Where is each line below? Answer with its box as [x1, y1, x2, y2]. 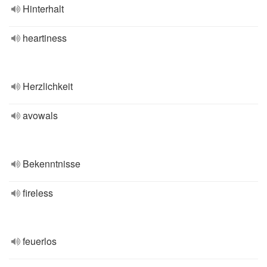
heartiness [23, 31, 67, 45]
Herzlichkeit [23, 79, 73, 93]
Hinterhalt [23, 2, 64, 15]
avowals [23, 108, 58, 122]
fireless [23, 186, 53, 200]
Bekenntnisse [23, 157, 80, 170]
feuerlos [23, 234, 57, 248]
